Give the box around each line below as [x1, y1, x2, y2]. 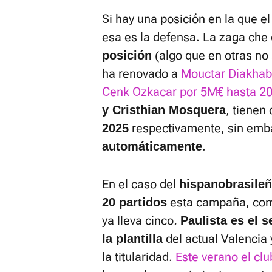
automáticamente [102, 140, 202, 153]
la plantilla [102, 232, 163, 245]
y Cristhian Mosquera [102, 103, 226, 117]
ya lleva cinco [102, 213, 174, 228]
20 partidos [102, 195, 167, 209]
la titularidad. [102, 250, 172, 264]
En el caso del [102, 177, 179, 191]
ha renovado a [102, 66, 181, 81]
